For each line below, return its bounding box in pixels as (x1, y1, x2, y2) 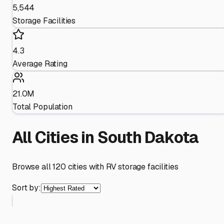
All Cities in (12, 126, 97, 147)
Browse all (12, 161, 53, 172)
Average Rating (12, 58, 67, 69)
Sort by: (12, 182, 41, 193)
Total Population (12, 101, 72, 112)
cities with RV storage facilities (65, 161, 178, 172)
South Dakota (97, 126, 199, 147)
